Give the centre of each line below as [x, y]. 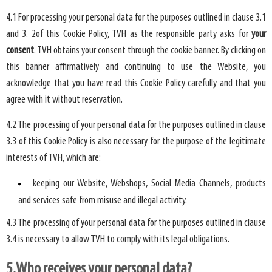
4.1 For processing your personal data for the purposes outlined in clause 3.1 [136, 18]
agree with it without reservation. [64, 100]
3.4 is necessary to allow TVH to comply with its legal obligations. [118, 239]
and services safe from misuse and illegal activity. [103, 200]
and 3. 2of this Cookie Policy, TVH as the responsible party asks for [129, 35]
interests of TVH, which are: [53, 158]
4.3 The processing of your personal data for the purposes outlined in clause [136, 223]
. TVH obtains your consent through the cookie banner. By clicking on [150, 51]
